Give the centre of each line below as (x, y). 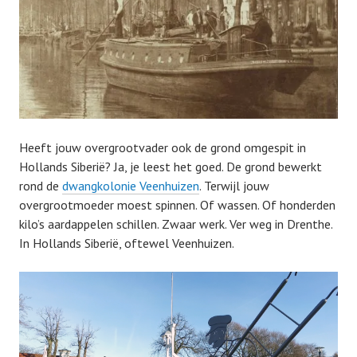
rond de (41, 186)
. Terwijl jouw (234, 186)
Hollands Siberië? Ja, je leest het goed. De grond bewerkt (171, 167)
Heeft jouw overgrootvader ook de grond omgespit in (163, 148)
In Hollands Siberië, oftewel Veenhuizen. (127, 243)
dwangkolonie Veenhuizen (131, 186)
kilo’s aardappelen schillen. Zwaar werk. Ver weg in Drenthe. (176, 224)
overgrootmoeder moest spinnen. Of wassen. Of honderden (177, 205)
